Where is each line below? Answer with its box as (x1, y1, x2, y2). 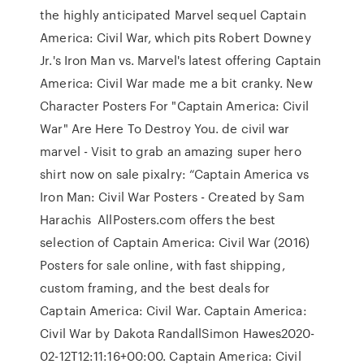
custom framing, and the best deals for (40, 279, 277, 297)
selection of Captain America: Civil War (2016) (40, 233, 310, 251)
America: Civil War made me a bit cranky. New (40, 74, 313, 92)
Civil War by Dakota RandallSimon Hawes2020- (40, 324, 315, 342)
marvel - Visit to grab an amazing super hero (40, 142, 301, 160)
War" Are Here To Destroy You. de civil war (40, 119, 290, 137)
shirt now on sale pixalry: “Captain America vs (40, 165, 309, 183)
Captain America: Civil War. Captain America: (40, 301, 307, 319)
